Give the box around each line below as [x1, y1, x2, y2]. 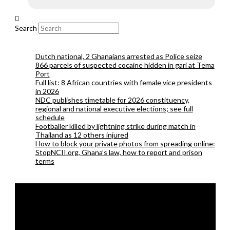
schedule [35, 112, 65, 122]
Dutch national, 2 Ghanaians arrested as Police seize [35, 51, 202, 61]
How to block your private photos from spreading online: [35, 139, 215, 148]
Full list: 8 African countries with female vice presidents [35, 78, 212, 87]
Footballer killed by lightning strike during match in [35, 121, 196, 130]
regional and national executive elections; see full [35, 104, 193, 113]
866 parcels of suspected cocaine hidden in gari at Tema [35, 60, 215, 69]
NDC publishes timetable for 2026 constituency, [35, 95, 189, 104]
